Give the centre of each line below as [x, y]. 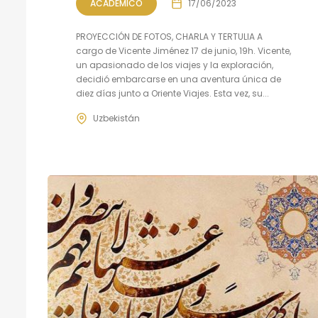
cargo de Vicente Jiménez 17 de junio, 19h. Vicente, [183, 51]
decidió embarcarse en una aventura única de [179, 79]
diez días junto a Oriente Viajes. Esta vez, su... [172, 93]
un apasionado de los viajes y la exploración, [175, 65]
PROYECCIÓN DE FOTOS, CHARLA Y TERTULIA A [169, 37]
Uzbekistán [116, 118]
